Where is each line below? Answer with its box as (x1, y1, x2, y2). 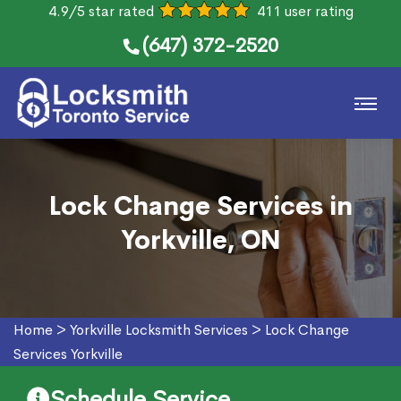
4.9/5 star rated (47, 2, 154, 21)
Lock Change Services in (48, 191, 353, 222)
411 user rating (256, 2, 354, 21)
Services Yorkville (13, 345, 123, 363)
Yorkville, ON (120, 225, 281, 256)
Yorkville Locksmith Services (70, 320, 248, 339)
